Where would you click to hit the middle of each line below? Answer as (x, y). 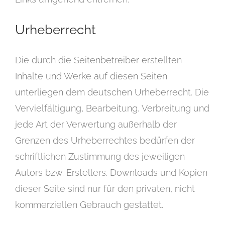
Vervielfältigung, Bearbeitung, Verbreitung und (112, 108)
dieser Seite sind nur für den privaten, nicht (105, 189)
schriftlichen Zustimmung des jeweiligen (100, 157)
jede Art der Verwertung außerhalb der (96, 125)
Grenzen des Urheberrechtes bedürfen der (105, 141)
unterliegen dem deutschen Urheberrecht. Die (112, 92)
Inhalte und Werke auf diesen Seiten (91, 76)
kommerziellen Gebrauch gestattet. (89, 205)
